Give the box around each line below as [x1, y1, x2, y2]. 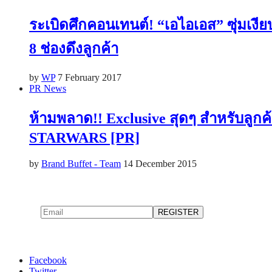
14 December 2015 [123, 158, 197, 169]
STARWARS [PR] [29, 129, 140, 146]
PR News [29, 83, 66, 93]
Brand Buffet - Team [41, 158, 121, 169]
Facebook [29, 254, 67, 265]
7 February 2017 [58, 72, 121, 83]
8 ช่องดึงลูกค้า [29, 41, 118, 57]
